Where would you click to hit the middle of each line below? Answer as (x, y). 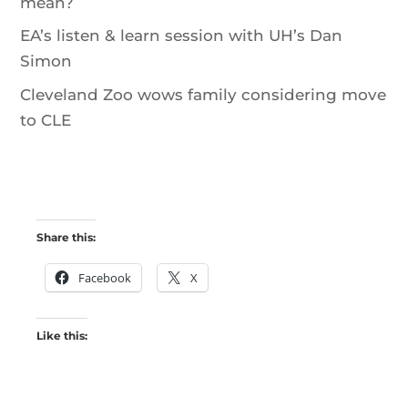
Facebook (105, 277)
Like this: (62, 335)
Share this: (66, 237)
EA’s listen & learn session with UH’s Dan (182, 36)
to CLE (46, 120)
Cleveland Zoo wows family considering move (204, 94)
